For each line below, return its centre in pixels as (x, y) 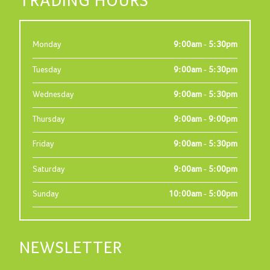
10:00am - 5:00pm (203, 194)
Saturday (49, 169)
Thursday (49, 120)
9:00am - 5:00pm (205, 169)
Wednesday (54, 95)
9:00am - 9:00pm (205, 120)
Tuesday (47, 70)
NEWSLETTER (71, 249)
